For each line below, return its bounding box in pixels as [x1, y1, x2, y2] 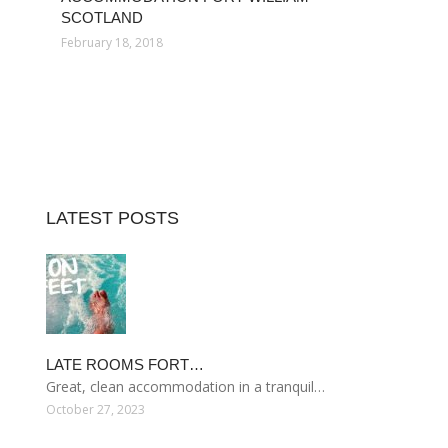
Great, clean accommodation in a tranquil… [46, 377, 325, 396]
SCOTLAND [61, 9, 143, 26]
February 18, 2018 [61, 34, 163, 51]
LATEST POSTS [46, 208, 179, 228]
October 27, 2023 [46, 401, 145, 418]
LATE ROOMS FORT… [46, 356, 204, 373]
